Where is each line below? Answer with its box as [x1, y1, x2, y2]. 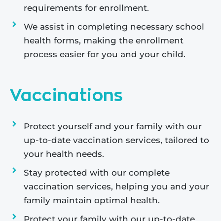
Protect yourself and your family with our [23, 121, 202, 132]
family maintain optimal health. [23, 195, 160, 206]
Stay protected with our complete [23, 168, 170, 178]
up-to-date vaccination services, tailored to [23, 135, 209, 146]
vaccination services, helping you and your [23, 182, 209, 192]
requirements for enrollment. [23, 3, 149, 13]
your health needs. [23, 149, 104, 159]
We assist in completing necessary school [23, 22, 204, 32]
